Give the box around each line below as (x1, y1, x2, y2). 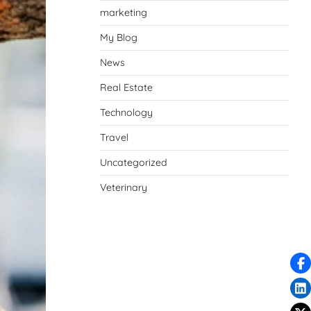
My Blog (100, 31, 137, 44)
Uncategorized (100, 155, 167, 169)
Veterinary (100, 180, 147, 194)
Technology (100, 106, 153, 119)
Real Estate (100, 81, 153, 94)
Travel (100, 131, 128, 144)
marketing (100, 6, 147, 19)
